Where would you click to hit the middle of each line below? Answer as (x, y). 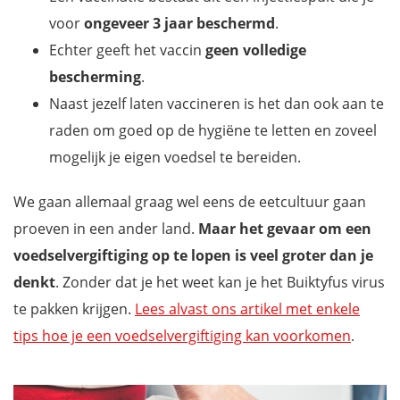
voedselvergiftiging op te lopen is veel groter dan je (193, 255)
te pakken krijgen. (74, 308)
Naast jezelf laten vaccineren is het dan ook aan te (217, 103)
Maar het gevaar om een (285, 228)
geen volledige (256, 50)
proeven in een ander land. (106, 228)
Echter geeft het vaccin (127, 50)
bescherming (95, 76)
